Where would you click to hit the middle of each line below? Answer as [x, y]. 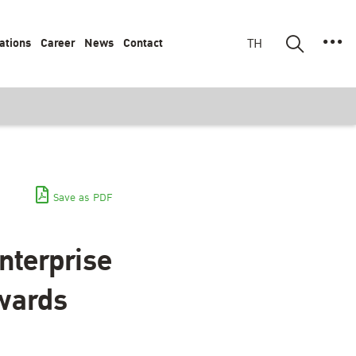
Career [58, 43]
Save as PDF [83, 198]
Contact [143, 43]
